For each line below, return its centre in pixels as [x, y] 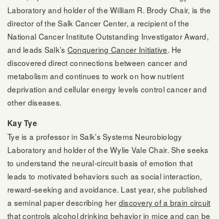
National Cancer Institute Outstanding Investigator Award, [108, 36]
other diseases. [35, 102]
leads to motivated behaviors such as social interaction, [105, 176]
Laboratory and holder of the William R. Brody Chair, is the [109, 10]
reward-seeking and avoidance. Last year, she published [108, 189]
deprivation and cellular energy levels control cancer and [107, 89]
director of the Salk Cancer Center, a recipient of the [99, 23]
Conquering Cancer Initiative [117, 49]
